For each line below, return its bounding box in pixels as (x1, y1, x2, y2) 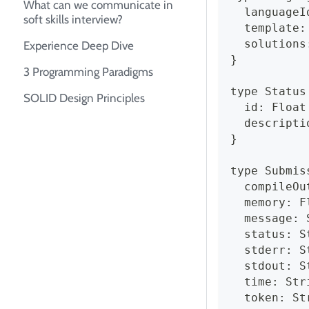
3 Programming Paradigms (23, 65, 153, 79)
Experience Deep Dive (23, 39, 134, 53)
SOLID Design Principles (23, 91, 145, 106)
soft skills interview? (23, 12, 123, 27)
